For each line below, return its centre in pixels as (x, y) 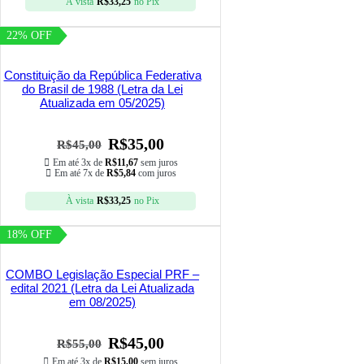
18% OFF (30, 235)
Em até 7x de (80, 173)
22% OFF (30, 36)
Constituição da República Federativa (102, 76)
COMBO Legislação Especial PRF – (102, 275)
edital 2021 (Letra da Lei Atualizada (102, 288)
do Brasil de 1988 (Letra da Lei (102, 89)
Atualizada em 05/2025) (102, 103)
